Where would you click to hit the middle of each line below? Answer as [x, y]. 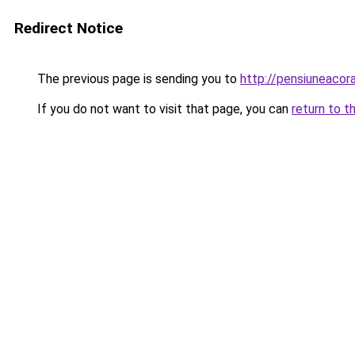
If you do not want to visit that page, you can [163, 109]
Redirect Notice [69, 28]
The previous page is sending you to [137, 79]
